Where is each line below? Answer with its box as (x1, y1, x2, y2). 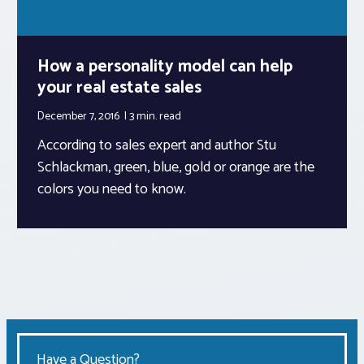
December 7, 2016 (37, 106, 122, 126)
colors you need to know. (37, 176, 186, 201)
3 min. (129, 106, 159, 126)
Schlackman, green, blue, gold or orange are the (37, 154, 314, 180)
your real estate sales (37, 73, 201, 102)
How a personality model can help (37, 52, 292, 80)
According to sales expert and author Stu (37, 132, 276, 158)
